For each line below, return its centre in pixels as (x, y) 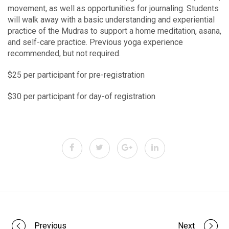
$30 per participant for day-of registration (82, 97)
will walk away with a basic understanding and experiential (111, 20)
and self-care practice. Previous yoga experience (95, 42)
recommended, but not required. (64, 54)
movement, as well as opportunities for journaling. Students (113, 9)
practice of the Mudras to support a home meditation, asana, (114, 31)
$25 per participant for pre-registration (76, 75)
